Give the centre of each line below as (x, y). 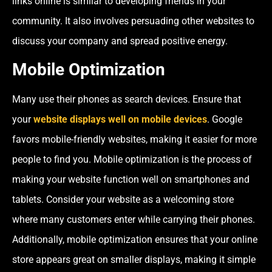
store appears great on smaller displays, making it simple (134, 259)
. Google (225, 119)
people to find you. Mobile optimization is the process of (132, 159)
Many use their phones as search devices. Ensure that (127, 99)
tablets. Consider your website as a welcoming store (123, 199)
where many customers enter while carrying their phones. (134, 219)
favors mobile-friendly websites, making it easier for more (134, 139)
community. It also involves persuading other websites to (133, 21)
